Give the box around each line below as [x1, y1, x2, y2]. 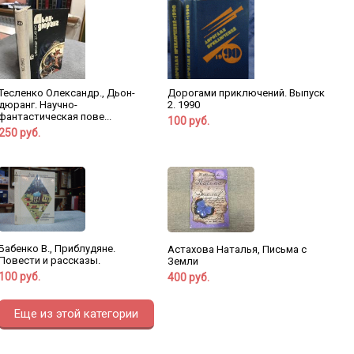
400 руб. [167, 270, 209, 284]
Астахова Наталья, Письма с [167, 243, 307, 255]
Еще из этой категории [13, 306, 138, 321]
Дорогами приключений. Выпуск [167, 87, 325, 100]
